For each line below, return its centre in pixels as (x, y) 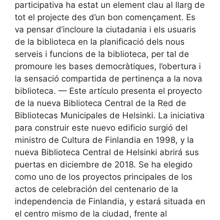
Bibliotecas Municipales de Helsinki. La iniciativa (110, 115)
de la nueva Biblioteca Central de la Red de (100, 103)
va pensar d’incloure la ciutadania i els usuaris (105, 29)
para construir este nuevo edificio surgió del (101, 128)
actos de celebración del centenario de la (96, 189)
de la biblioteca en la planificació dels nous (100, 42)
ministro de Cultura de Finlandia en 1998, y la (104, 140)
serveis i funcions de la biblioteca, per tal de (102, 54)
